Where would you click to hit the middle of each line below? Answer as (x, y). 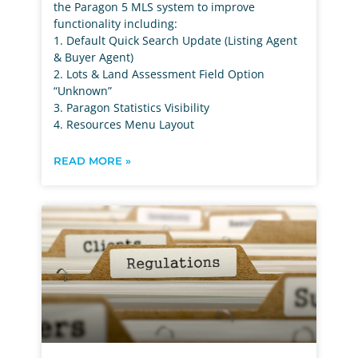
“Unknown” (83, 90)
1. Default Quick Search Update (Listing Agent (176, 40)
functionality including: (116, 23)
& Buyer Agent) (94, 57)
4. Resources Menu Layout (124, 124)
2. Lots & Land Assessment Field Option (159, 74)
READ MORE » (93, 160)
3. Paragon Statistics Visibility (132, 107)
